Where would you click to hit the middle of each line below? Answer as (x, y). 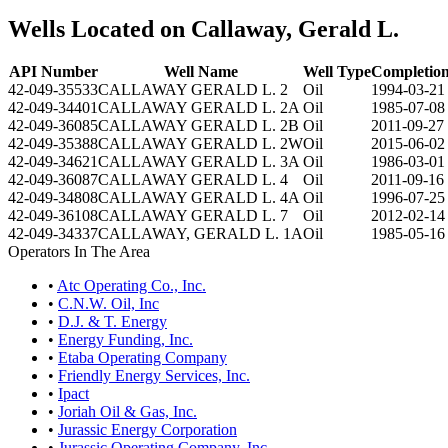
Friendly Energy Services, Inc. (154, 375)
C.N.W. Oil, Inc (108, 303)
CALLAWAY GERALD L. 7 (193, 215)
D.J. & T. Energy (112, 321)
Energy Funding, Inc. (125, 339)
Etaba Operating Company (142, 357)
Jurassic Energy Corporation (147, 429)
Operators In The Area (79, 251)
